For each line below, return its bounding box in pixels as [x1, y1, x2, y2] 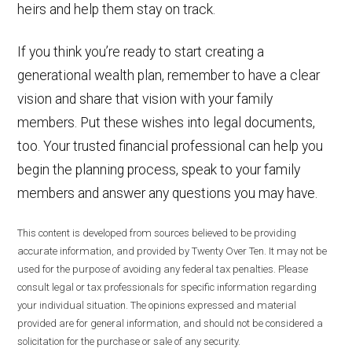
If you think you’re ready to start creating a [17, 43, 265, 60]
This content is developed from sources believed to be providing [17, 226, 297, 239]
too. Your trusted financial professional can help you [17, 137, 324, 154]
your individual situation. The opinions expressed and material [17, 299, 297, 311]
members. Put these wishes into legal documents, [17, 114, 316, 130]
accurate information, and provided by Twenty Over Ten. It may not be [17, 244, 328, 257]
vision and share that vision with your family [17, 90, 273, 107]
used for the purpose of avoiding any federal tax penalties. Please [17, 262, 309, 275]
